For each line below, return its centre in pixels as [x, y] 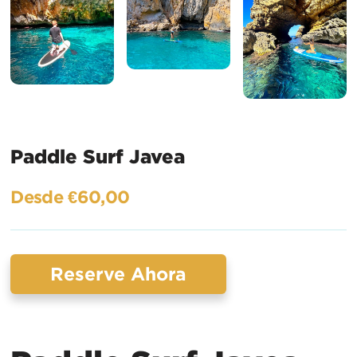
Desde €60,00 [70, 196]
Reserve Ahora [119, 273]
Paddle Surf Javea [98, 156]
